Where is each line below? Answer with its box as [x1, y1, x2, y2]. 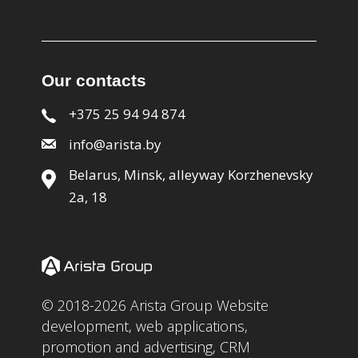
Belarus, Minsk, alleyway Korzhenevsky [69, 165, 313, 185]
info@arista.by [69, 135, 161, 154]
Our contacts [42, 71, 146, 90]
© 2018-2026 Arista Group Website [42, 296, 268, 316]
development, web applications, [42, 316, 248, 336]
